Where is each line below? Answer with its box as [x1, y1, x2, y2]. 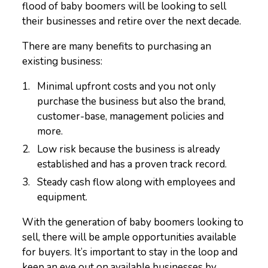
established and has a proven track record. [37, 157, 227, 171]
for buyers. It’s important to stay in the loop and [22, 245, 238, 259]
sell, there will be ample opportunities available [22, 230, 237, 244]
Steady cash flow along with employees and [37, 175, 236, 189]
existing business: [22, 54, 103, 68]
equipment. [37, 190, 88, 204]
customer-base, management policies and [37, 109, 224, 123]
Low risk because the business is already [37, 142, 221, 156]
